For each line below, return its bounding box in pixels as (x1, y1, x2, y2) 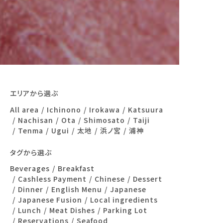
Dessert (133, 173, 162, 184)
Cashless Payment (18, 173, 87, 184)
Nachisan (18, 114, 53, 125)
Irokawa (89, 104, 120, 114)
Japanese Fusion (18, 194, 82, 205)
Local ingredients (90, 194, 158, 205)
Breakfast (58, 163, 95, 173)
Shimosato (84, 114, 125, 125)
